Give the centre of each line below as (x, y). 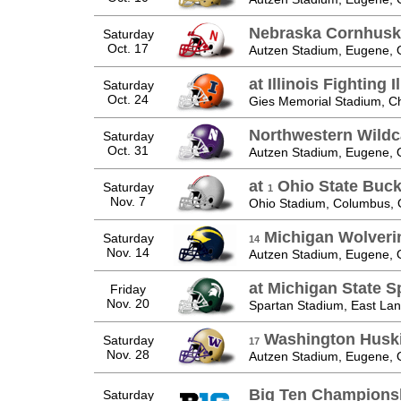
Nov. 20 (128, 303)
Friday (128, 289)
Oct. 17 (128, 48)
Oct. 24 (128, 99)
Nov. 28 (128, 354)
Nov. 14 (128, 252)
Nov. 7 (128, 201)
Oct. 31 (128, 150)
